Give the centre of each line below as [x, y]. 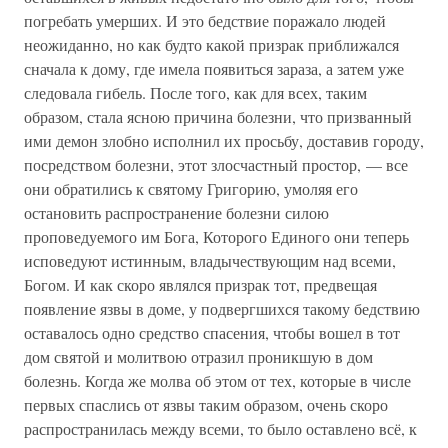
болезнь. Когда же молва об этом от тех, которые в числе [217, 380]
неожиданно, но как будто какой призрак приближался [211, 44]
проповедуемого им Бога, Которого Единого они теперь [216, 236]
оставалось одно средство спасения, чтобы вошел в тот [212, 332]
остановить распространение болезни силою [176, 212]
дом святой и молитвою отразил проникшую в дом [198, 356]
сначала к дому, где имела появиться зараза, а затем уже [214, 68]
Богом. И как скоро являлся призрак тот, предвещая [200, 284]
